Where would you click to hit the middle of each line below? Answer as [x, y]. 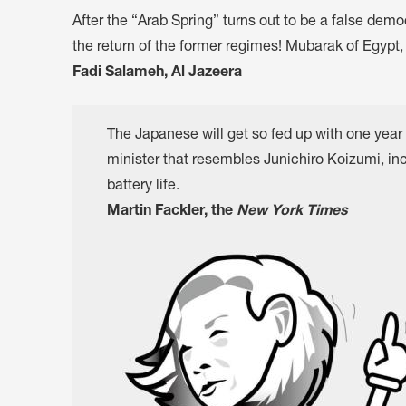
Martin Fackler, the [172, 212]
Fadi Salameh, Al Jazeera [157, 73]
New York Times [292, 212]
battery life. [143, 186]
